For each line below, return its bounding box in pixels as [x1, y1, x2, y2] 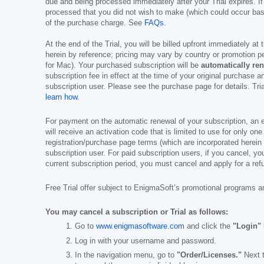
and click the [184, 222, 233, 231]
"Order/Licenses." [177, 250, 242, 259]
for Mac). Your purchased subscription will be [45, 61, 201, 70]
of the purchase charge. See [45, 19, 144, 27]
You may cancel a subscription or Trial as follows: [45, 208, 228, 216]
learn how [45, 93, 77, 101]
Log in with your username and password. [75, 236, 216, 245]
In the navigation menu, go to [75, 250, 177, 259]
